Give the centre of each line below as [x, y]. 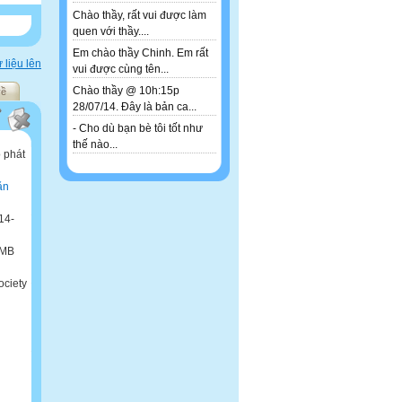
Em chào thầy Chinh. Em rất [140, 53]
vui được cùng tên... [121, 69]
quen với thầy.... [111, 31]
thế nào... [95, 144]
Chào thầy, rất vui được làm [140, 15]
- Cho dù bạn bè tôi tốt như [138, 128]
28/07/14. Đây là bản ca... [135, 107]
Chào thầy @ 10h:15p [126, 91]
